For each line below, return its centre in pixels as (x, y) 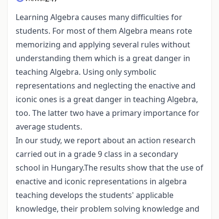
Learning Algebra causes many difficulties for (99, 17)
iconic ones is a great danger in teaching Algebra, (107, 99)
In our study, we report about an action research (106, 141)
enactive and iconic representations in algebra (101, 182)
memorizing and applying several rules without (103, 45)
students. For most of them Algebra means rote (104, 31)
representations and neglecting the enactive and (106, 86)
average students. (49, 127)
